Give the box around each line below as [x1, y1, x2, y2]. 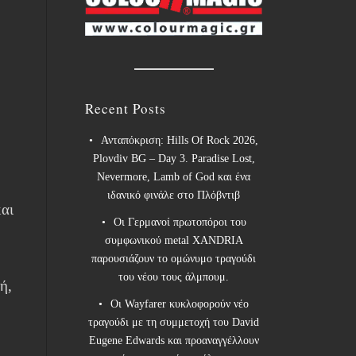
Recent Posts [85, 99, 167, 118]
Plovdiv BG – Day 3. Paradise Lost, [92, 153, 255, 165]
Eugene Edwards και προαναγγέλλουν [88, 335, 259, 347]
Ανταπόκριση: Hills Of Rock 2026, [101, 134, 259, 147]
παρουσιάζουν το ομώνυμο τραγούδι [91, 253, 257, 265]
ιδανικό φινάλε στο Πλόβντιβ [107, 189, 241, 202]
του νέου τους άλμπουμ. [118, 271, 230, 284]
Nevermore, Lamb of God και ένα [97, 171, 251, 184]
